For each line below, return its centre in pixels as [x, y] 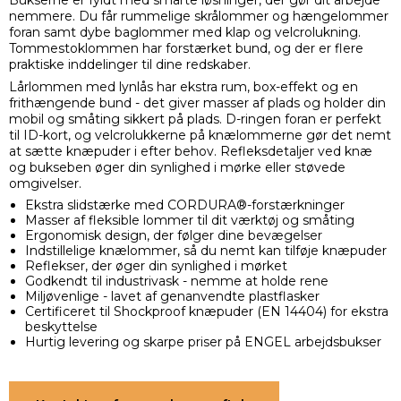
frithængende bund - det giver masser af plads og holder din [197, 103]
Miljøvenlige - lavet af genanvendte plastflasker [172, 297]
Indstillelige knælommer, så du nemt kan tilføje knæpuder [205, 251]
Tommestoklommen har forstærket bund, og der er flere [186, 49]
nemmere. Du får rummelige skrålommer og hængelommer [199, 17]
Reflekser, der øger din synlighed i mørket [156, 266]
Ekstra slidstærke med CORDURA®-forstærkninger [184, 205]
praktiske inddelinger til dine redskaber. [130, 65]
